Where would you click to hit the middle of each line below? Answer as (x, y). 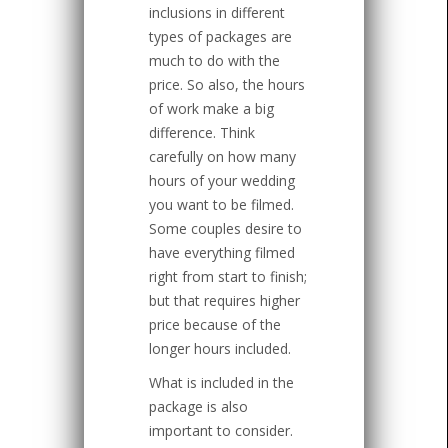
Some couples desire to (225, 229)
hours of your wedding (222, 181)
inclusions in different (217, 13)
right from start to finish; (228, 277)
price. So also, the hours (227, 85)
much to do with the (214, 61)
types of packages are (220, 37)
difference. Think (202, 133)
